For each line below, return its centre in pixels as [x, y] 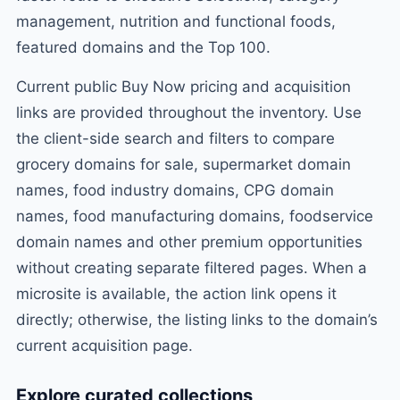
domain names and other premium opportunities [189, 242]
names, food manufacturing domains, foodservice [194, 216]
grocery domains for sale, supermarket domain [183, 164]
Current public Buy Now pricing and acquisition [183, 86]
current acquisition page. [104, 345]
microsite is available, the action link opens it [176, 293]
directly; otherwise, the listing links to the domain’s [196, 319]
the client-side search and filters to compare [175, 138]
